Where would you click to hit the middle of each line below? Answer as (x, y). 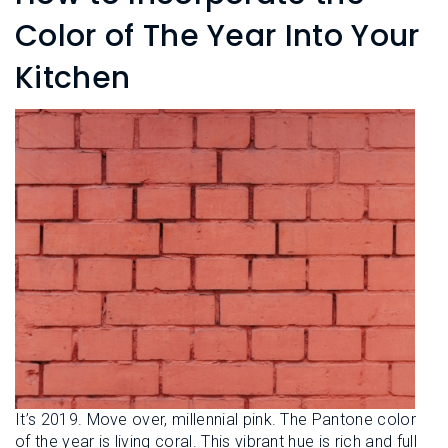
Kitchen (73, 78)
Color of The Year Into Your (217, 36)
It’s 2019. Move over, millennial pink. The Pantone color (215, 419)
